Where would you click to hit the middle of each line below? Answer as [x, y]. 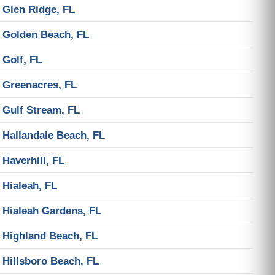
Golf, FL [22, 60]
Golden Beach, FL [46, 34]
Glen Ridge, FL [39, 9]
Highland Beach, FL [50, 236]
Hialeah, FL [30, 185]
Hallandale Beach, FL [54, 135]
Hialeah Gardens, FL [52, 211]
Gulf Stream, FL [41, 110]
